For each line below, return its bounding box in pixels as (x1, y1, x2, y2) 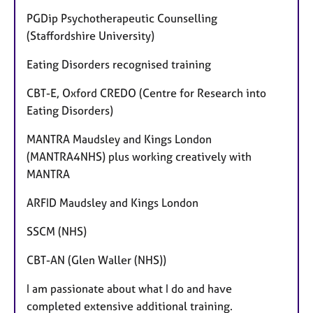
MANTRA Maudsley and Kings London (27, 131, 212, 146)
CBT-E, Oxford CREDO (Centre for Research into (27, 85, 266, 100)
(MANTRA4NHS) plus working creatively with (27, 149, 252, 163)
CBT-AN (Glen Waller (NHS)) (27, 252, 166, 267)
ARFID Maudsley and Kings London (27, 195, 198, 210)
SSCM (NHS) (27, 224, 87, 238)
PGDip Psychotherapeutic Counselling (27, 10, 217, 25)
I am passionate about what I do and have (27, 281, 232, 296)
